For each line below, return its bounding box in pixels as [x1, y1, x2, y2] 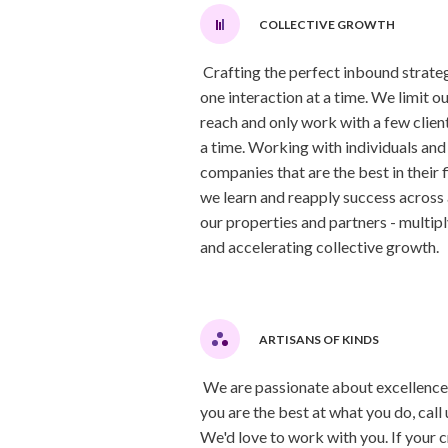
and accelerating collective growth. [199, 237, 439, 256]
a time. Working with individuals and [199, 137, 446, 156]
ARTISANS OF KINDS [258, 331, 379, 347]
